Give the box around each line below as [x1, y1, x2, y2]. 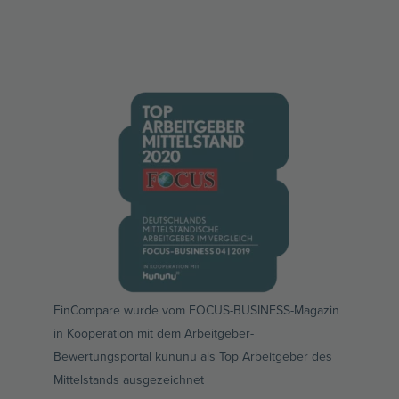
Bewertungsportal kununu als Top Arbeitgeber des [53, 346, 332, 365]
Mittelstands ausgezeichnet [53, 370, 204, 388]
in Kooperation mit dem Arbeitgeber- [53, 323, 254, 342]
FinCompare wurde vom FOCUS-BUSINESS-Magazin [53, 300, 339, 319]
